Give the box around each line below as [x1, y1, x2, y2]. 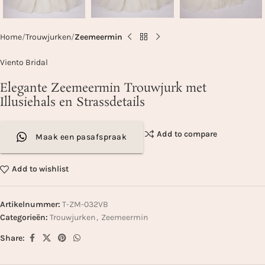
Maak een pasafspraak [35, 131, 127, 142]
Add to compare [156, 128, 217, 139]
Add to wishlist [11, 164, 69, 174]
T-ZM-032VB [62, 199, 108, 209]
